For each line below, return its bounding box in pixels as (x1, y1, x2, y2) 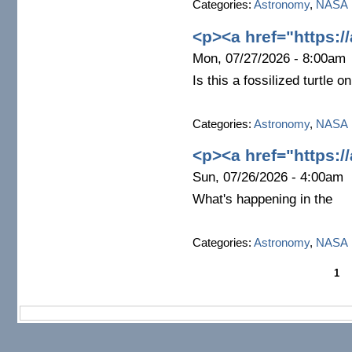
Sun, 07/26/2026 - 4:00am (192, 170, 343, 185)
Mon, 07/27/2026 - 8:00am (192, 51, 346, 67)
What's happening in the (192, 191, 332, 207)
